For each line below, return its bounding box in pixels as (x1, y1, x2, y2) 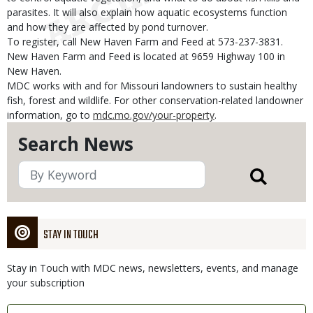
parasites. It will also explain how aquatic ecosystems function (7, 6, 287, 19)
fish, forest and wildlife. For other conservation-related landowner (7, 94, 303, 107)
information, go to (7, 108, 93, 122)
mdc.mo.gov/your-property (93, 108, 214, 122)
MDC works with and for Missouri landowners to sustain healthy (7, 79, 297, 92)
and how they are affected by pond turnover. (7, 20, 208, 34)
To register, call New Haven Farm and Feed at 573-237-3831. (7, 35, 283, 48)
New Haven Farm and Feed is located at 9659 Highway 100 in (7, 50, 285, 63)
